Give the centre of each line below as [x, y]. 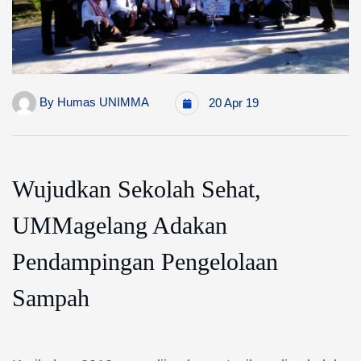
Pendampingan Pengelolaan [145, 262]
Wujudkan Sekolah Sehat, [137, 189]
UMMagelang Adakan [120, 226]
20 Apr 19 [232, 103]
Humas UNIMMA [103, 102]
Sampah [51, 298]
